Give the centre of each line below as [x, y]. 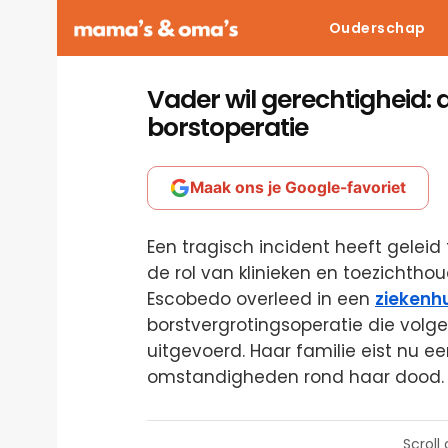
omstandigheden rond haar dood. [295, 377]
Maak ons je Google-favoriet [298, 187]
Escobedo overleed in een [261, 299]
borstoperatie [227, 127]
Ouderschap [377, 28]
